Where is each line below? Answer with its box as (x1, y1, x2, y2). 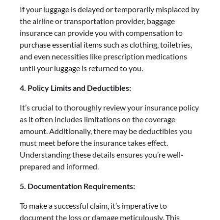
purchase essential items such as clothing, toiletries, (20, 39, 192, 49)
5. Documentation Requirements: (20, 181, 135, 191)
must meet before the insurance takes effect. (20, 137, 168, 147)
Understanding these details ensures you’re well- (20, 149, 184, 159)
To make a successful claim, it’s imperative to (20, 200, 167, 210)
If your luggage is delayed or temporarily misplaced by (20, 4, 199, 14)
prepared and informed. (20, 161, 99, 171)
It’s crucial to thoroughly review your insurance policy (20, 102, 199, 112)
